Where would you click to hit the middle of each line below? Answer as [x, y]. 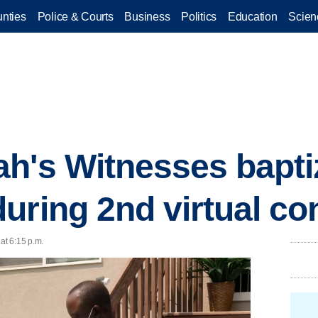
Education [253, 16]
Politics [199, 16]
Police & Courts [75, 16]
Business [147, 16]
